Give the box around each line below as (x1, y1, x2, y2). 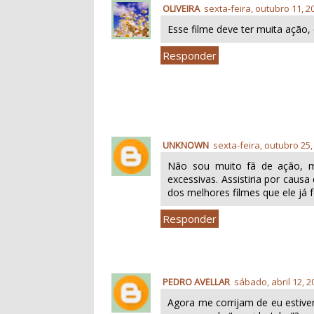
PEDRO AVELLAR (163, 275, 231, 288)
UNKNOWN (163, 138, 210, 151)
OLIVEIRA (163, 1, 200, 15)
